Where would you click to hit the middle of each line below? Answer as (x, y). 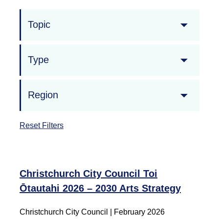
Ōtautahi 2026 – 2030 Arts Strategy (100, 188)
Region (43, 95)
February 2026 (139, 212)
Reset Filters (42, 125)
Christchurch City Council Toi (88, 173)
